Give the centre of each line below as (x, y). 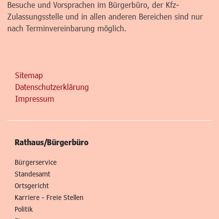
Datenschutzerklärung (52, 87)
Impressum (35, 98)
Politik (24, 209)
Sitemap (29, 75)
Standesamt (33, 174)
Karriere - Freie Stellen (49, 197)
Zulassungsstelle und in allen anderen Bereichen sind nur (105, 16)
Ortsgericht (32, 185)
